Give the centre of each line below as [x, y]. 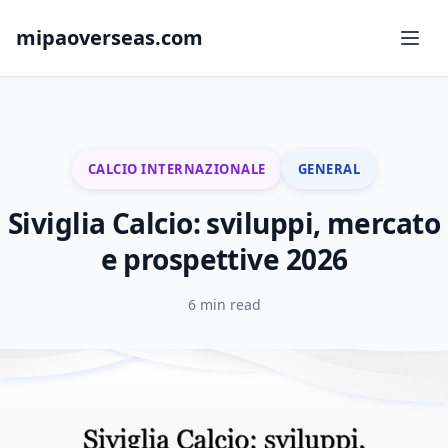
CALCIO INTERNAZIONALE [176, 168]
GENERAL [329, 168]
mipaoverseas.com [109, 37]
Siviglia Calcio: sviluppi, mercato [224, 223]
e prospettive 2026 [224, 259]
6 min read [224, 304]
